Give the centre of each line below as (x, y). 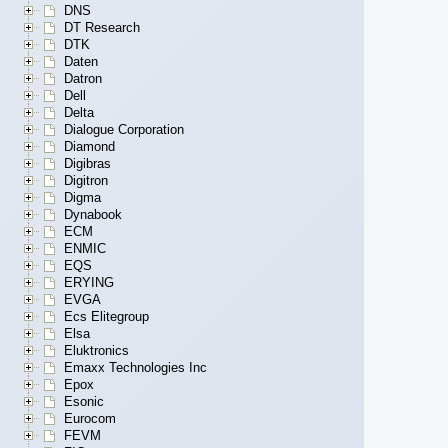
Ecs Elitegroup (106, 317)
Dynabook (93, 215)
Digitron (86, 181)
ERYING (89, 283)
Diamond (89, 147)
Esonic (84, 402)
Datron (83, 79)
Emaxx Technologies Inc (135, 368)
